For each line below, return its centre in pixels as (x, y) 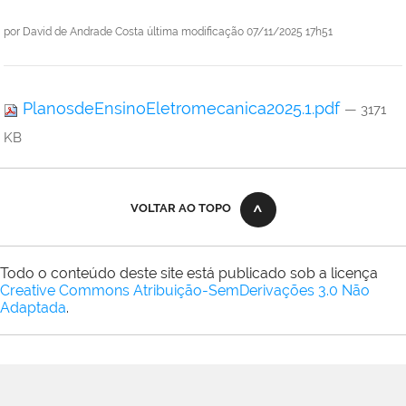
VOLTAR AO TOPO (180, 208)
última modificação (195, 32)
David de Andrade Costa (83, 32)
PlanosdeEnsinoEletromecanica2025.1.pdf (181, 109)
